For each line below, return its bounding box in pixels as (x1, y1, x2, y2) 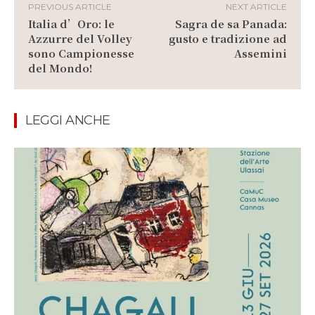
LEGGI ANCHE (25, 112, 110, 128)
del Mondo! (28, 60, 93, 75)
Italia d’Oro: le (28, 15, 115, 31)
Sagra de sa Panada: (174, 15, 287, 31)
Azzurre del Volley (28, 30, 132, 46)
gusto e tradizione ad (168, 30, 287, 46)
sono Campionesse (28, 45, 134, 60)
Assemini (233, 45, 287, 60)
